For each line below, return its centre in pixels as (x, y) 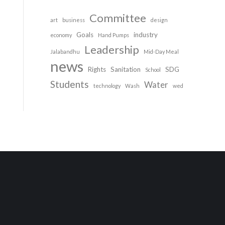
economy (61, 35)
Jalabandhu (65, 51)
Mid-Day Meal (161, 51)
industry (146, 35)
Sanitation (126, 69)
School (153, 70)
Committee (118, 18)
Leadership (112, 49)
